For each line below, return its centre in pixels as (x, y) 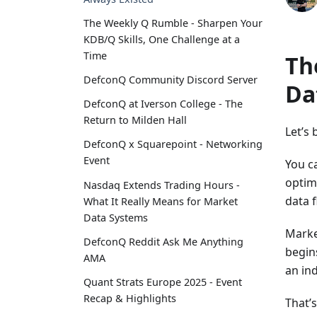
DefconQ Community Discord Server (171, 79)
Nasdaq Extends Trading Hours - (162, 185)
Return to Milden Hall (135, 120)
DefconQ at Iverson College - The (163, 104)
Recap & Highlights (130, 298)
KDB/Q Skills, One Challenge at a (162, 39)
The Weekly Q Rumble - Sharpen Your (173, 23)
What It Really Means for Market (161, 201)
